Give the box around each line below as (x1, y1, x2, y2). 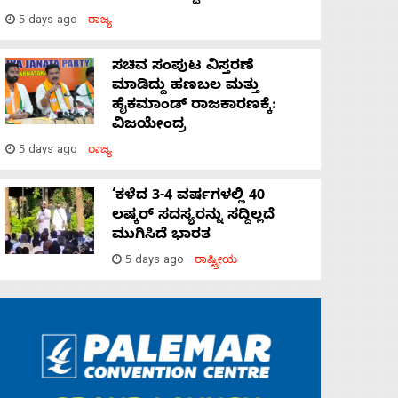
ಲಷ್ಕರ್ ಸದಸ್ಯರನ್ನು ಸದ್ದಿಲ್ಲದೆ (112, 207, 275, 227)
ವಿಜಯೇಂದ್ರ (112, 116, 186, 137)
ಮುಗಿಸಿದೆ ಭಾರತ (112, 227, 211, 247)
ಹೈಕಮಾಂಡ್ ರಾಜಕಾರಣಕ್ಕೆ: (112, 97, 276, 117)
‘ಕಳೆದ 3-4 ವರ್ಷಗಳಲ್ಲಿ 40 (112, 187, 265, 208)
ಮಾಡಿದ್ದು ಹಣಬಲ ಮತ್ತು (112, 77, 259, 98)
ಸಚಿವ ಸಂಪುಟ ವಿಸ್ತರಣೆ (112, 58, 254, 78)
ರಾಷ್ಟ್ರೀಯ (195, 254, 237, 270)
